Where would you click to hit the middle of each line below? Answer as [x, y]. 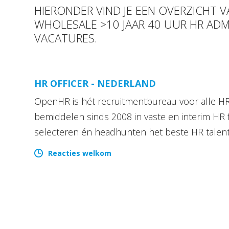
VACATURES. [66, 38]
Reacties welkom [80, 153]
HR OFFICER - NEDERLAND [95, 84]
